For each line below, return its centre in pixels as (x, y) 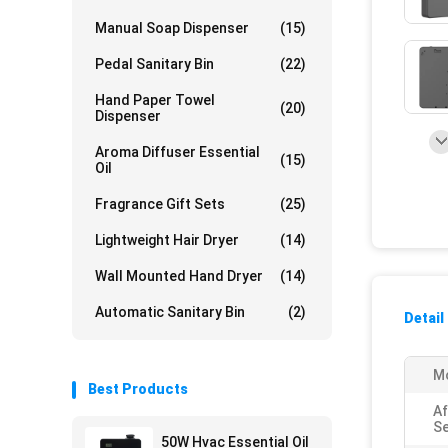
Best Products (138, 389)
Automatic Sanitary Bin (170, 312)
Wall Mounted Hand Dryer (179, 276)
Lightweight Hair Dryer (167, 240)
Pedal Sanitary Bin (154, 64)
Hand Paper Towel (155, 100)
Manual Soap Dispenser (172, 28)
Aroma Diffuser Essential (177, 152)
